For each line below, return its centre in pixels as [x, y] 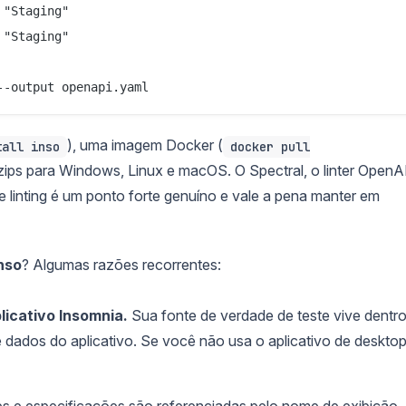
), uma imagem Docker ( [145, 145]
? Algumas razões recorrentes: [121, 264]
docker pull [270, 146]
